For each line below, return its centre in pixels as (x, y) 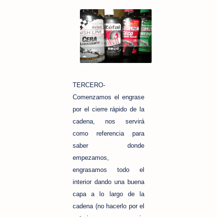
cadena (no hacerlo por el (108, 206)
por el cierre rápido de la (108, 109)
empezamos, (91, 157)
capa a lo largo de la (108, 194)
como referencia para (108, 133)
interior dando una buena (108, 182)
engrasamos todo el (108, 170)
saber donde (108, 145)
